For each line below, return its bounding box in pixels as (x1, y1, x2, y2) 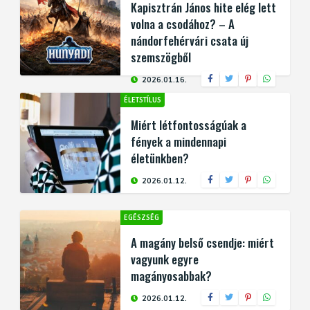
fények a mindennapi (131, 133, 226, 150)
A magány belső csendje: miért (131, 234, 274, 251)
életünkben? (131, 149, 189, 167)
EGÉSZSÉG (124, 213, 159, 222)
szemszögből (131, 48, 191, 66)
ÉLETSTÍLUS (124, 95, 161, 104)
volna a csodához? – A (131, 15, 235, 33)
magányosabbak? (131, 267, 212, 284)
